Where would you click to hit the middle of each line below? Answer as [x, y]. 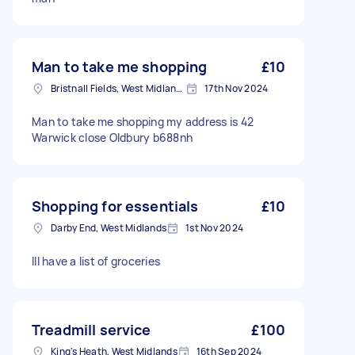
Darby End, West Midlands [109, 228]
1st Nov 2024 [214, 228]
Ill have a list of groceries [96, 261]
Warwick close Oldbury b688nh [112, 137]
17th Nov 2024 [237, 88]
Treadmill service [92, 330]
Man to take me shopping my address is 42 [143, 122]
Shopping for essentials [115, 206]
